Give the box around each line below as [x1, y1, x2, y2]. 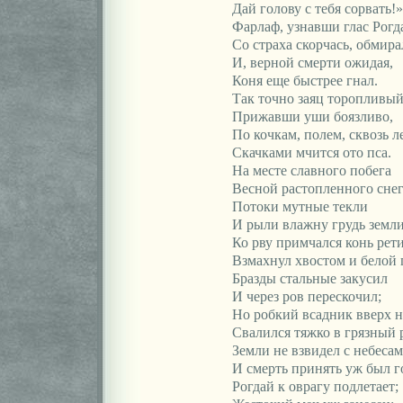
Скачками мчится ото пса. [231, 145, 391, 160]
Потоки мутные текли [231, 199, 368, 214]
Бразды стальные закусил [231, 271, 388, 286]
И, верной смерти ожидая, [231, 55, 393, 70]
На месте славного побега [231, 163, 391, 178]
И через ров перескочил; [231, 289, 381, 304]
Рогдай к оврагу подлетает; [231, 379, 399, 394]
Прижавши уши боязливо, [231, 109, 393, 124]
